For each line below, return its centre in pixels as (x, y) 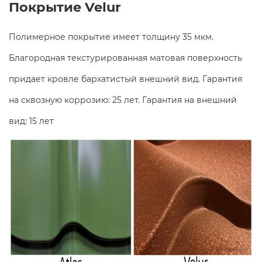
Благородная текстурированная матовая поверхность (125, 58)
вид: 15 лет (31, 121)
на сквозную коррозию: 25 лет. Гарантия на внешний (123, 100)
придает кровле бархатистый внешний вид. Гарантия (125, 79)
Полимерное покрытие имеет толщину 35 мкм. (111, 37)
